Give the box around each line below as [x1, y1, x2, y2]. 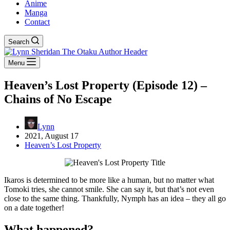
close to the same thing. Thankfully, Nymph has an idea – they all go [4, 194, 226, 203]
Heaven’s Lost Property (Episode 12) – [4, 78, 207, 92]
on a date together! [4, 203, 64, 212]
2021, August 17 [25, 131, 79, 140]
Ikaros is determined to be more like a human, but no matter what [4, 175, 214, 184]
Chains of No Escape [4, 92, 112, 106]
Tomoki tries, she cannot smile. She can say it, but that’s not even [4, 184, 214, 194]
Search [8, 38, 29, 46]
